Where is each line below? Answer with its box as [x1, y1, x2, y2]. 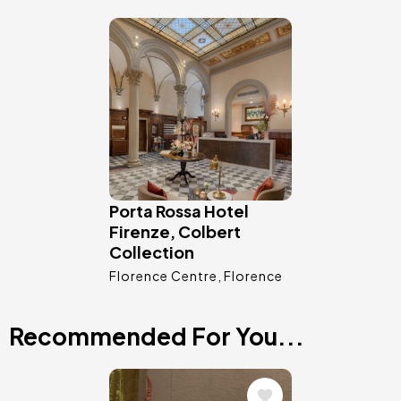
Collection [109, 242, 194, 263]
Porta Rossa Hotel [109, 200, 249, 222]
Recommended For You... [9, 321, 304, 352]
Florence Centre [109, 268, 218, 285]
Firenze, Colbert [109, 221, 241, 243]
